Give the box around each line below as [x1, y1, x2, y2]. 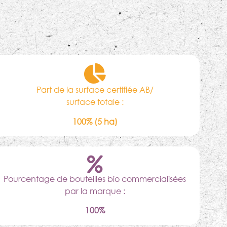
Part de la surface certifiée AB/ [36, 84, 154, 95]
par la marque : [64, 185, 125, 196]
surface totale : [66, 96, 124, 107]
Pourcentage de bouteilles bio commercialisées [4, 173, 186, 184]
